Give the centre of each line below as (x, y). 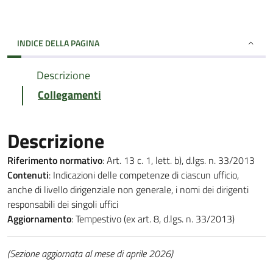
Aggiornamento (39, 219)
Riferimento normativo (55, 160)
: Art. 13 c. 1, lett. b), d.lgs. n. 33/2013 (179, 160)
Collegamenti (69, 95)
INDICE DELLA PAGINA (58, 43)
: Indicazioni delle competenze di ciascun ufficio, (144, 175)
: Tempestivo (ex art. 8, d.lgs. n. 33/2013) (153, 219)
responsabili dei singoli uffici (63, 204)
